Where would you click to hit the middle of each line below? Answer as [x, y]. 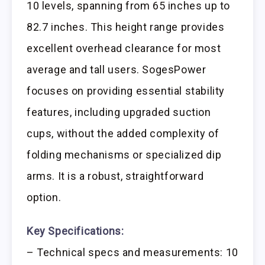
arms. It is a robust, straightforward [115, 176]
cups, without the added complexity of [123, 133]
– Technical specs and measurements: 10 [132, 252]
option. [44, 197]
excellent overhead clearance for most [124, 48]
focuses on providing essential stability [126, 91]
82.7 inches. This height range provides [126, 27]
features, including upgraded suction [119, 112]
